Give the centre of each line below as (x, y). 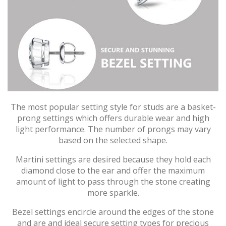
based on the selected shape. (113, 140)
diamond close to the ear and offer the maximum (113, 170)
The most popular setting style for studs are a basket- (113, 107)
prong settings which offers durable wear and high (113, 118)
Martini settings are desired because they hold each (113, 159)
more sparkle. (113, 192)
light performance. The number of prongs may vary (113, 129)
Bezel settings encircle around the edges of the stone (113, 212)
